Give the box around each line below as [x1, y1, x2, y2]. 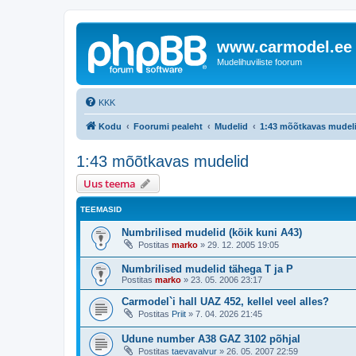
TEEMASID [80, 204, 122, 214]
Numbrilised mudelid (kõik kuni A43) [122, 226, 302, 238]
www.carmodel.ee [217, 38, 352, 56]
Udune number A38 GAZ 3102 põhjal [122, 332, 300, 345]
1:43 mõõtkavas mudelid [76, 152, 249, 170]
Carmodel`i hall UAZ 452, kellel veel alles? [122, 296, 329, 308]
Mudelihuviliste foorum [217, 57, 302, 67]
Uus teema [83, 176, 136, 191]
